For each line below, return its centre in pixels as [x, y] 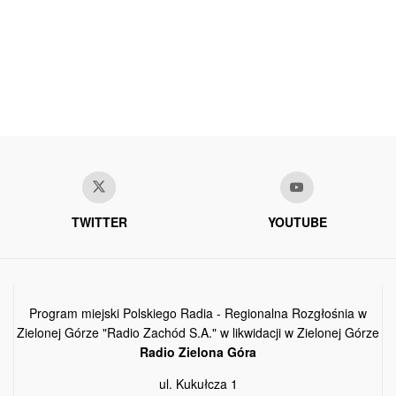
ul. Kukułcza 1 [198, 384]
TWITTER [99, 222]
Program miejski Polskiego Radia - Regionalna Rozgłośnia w [198, 313]
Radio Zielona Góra [198, 352]
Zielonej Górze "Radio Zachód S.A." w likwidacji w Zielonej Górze [198, 333]
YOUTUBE [297, 222]
